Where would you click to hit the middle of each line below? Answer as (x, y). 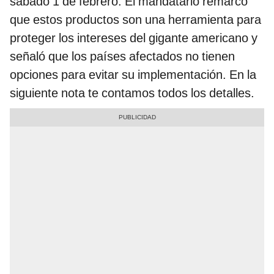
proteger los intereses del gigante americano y (134, 38)
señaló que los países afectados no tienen (122, 57)
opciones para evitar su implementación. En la (133, 75)
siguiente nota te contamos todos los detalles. (132, 93)
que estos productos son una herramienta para (135, 20)
